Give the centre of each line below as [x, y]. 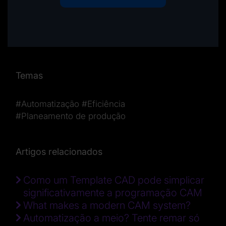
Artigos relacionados [59, 152]
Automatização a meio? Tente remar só [111, 218]
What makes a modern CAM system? [107, 205]
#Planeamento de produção [71, 116]
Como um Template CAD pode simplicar [114, 180]
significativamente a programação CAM [113, 193]
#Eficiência [103, 104]
